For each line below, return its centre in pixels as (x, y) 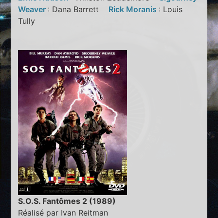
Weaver (33, 9)
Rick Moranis (134, 9)
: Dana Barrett (78, 9)
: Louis (171, 9)
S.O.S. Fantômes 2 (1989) (67, 201)
